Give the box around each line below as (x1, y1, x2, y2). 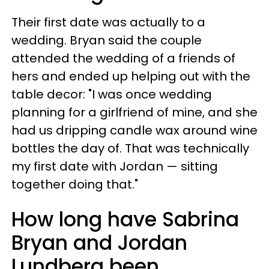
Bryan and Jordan (11, 229, 187, 257)
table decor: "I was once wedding (11, 86, 212, 103)
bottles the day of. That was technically (11, 140, 249, 157)
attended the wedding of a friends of (11, 50, 235, 67)
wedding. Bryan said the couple (11, 32, 202, 49)
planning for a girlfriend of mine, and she (11, 104, 258, 121)
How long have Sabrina (11, 205, 239, 234)
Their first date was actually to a (11, 14, 205, 31)
